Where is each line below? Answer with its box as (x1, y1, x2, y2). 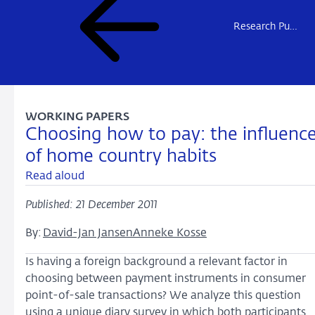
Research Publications (233, 21, 290, 32)
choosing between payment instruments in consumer (25, 274, 306, 285)
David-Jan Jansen (43, 228, 133, 239)
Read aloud (25, 171, 84, 182)
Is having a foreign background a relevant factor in (25, 257, 288, 268)
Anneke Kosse (133, 228, 207, 239)
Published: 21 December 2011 (25, 200, 157, 211)
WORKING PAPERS (25, 112, 129, 123)
